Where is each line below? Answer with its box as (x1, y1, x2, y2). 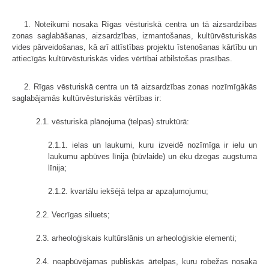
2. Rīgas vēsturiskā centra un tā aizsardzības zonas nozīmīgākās (24, 82, 257, 91)
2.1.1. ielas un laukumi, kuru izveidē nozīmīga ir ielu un (48, 140, 257, 150)
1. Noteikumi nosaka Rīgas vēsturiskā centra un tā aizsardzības (24, 19, 257, 29)
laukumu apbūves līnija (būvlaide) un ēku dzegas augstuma (48, 151, 257, 161)
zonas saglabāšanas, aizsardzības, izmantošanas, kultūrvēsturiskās (12, 31, 257, 40)
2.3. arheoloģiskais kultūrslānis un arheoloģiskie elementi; (36, 233, 237, 243)
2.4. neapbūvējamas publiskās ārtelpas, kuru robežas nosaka (36, 256, 257, 266)
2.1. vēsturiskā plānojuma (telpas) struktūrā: (36, 116, 189, 126)
